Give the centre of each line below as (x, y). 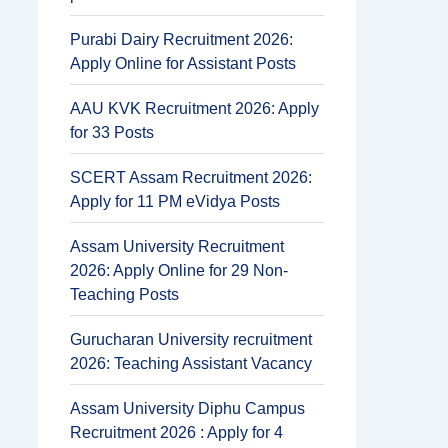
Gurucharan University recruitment (191, 339)
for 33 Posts (112, 132)
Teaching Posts (124, 294)
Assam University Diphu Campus (187, 408)
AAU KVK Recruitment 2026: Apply (194, 108)
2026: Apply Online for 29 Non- (179, 270)
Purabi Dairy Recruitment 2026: (181, 39)
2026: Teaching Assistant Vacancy (191, 363)
